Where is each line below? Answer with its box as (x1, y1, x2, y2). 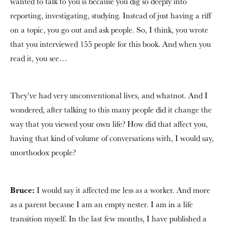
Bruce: (10, 184, 35, 195)
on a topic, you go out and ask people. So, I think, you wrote (10, 24, 208, 35)
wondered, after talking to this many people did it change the (10, 104, 212, 115)
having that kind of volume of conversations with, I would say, (10, 132, 214, 144)
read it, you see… (10, 52, 67, 64)
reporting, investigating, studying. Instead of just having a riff (10, 10, 211, 21)
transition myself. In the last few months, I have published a (10, 213, 207, 224)
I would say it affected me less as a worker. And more (35, 184, 210, 195)
